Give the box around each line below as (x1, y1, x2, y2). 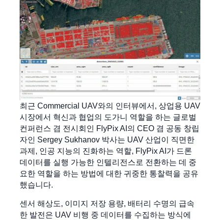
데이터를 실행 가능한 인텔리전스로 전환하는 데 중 (20, 158, 196, 167)
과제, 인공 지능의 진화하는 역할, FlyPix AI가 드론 (20, 147, 192, 156)
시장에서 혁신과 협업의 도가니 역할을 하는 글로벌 (20, 113, 196, 122)
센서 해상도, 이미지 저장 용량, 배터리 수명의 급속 (20, 199, 194, 208)
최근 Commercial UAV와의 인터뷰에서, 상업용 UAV (20, 102, 200, 110)
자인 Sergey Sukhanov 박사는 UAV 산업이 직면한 (20, 136, 194, 144)
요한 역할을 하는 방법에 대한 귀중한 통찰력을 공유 (20, 169, 198, 178)
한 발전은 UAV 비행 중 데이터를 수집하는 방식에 (20, 210, 191, 219)
